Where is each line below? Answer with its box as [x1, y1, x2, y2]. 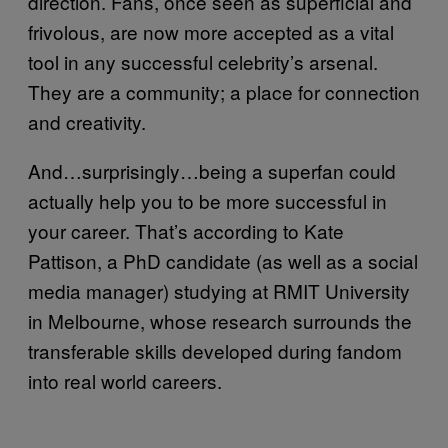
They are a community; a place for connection [28, 77, 420, 105]
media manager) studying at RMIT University [28, 276, 410, 304]
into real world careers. [28, 366, 227, 394]
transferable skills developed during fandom [28, 336, 402, 364]
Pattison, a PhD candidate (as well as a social [28, 246, 418, 274]
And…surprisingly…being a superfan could [28, 156, 396, 184]
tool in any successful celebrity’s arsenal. [28, 47, 378, 75]
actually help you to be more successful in [28, 186, 387, 214]
